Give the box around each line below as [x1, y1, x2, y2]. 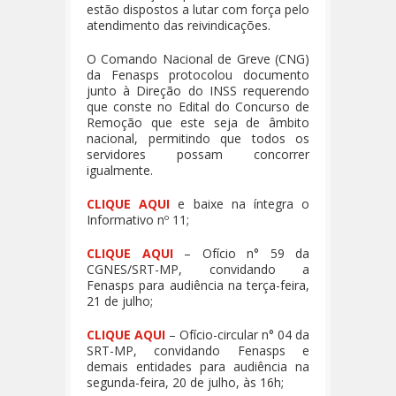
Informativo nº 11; [87, 210, 189, 228]
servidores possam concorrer [87, 145, 309, 163]
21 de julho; [87, 292, 153, 309]
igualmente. [87, 161, 153, 179]
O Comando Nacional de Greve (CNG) [87, 49, 309, 67]
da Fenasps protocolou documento [87, 65, 309, 83]
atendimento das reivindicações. [87, 16, 270, 34]
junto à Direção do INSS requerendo [87, 81, 309, 99]
